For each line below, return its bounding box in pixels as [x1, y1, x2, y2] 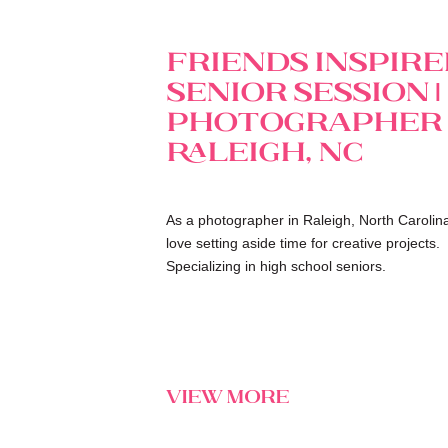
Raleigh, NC [166, 128, 362, 170]
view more [166, 381, 289, 409]
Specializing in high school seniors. [166, 258, 386, 274]
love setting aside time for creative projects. [166, 235, 440, 251]
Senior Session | [166, 68, 441, 110]
